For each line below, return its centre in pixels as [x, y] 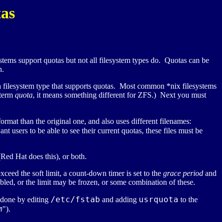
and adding [119, 200]
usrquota [159, 200]
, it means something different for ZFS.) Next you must [119, 95]
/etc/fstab [75, 200]
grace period [183, 173]
